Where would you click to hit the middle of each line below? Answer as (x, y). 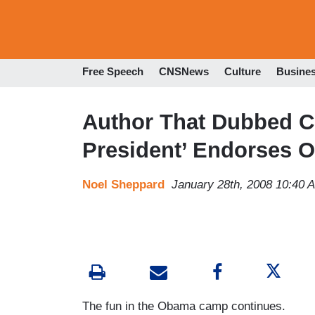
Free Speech (113, 72)
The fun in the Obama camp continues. (184, 306)
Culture (243, 72)
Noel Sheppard (123, 184)
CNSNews (184, 72)
